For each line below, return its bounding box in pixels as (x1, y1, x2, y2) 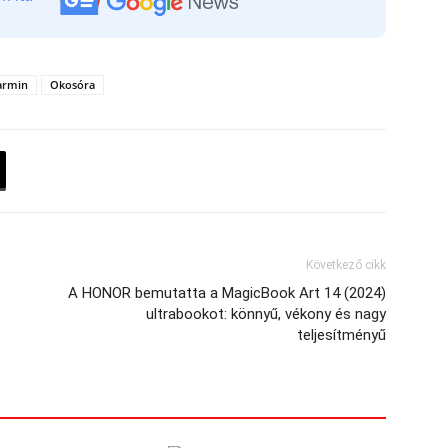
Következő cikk (306, 258, 386, 272)
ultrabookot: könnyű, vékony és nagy (146, 305, 386, 323)
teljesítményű (297, 326, 386, 344)
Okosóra (50, 77, 95, 92)
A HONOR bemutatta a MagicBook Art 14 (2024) (68, 284, 386, 302)
